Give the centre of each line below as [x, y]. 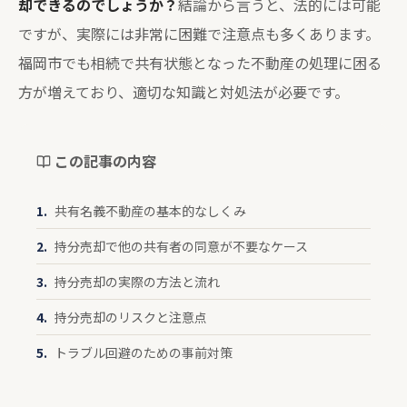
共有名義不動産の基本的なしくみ [150, 211]
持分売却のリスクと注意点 [131, 317]
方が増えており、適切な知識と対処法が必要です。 [184, 92]
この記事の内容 [104, 161]
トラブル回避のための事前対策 [144, 352]
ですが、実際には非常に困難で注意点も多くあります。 [199, 34]
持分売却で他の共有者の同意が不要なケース [181, 246]
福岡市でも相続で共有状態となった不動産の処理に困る [200, 63]
